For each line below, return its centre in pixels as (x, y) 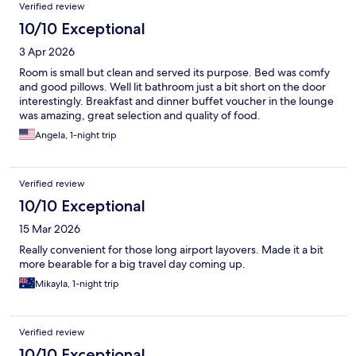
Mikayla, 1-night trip (77, 284)
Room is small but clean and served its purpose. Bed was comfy (174, 73)
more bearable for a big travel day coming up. (132, 264)
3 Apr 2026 (47, 52)
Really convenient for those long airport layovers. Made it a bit (171, 250)
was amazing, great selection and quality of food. (140, 116)
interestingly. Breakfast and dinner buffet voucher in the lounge (176, 101)
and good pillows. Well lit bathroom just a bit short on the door (172, 87)
